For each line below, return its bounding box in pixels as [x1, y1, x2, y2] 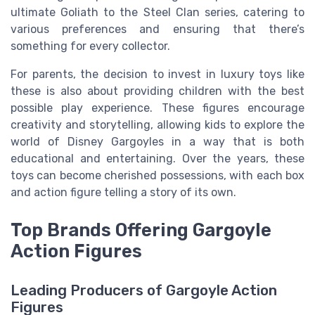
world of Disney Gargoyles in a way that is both [11, 135, 304, 149]
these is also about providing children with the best [11, 84, 304, 98]
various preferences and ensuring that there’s [11, 22, 304, 37]
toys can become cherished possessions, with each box [11, 169, 304, 183]
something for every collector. [11, 39, 170, 53]
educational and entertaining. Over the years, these [11, 152, 304, 166]
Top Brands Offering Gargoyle [11, 219, 271, 241]
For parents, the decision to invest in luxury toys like [11, 67, 304, 82]
